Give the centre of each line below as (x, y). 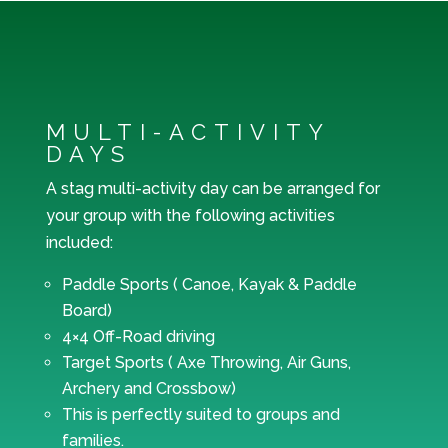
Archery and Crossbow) (148, 389)
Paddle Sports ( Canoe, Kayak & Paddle (209, 285)
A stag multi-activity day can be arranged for (212, 189)
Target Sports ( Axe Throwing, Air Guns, (206, 363)
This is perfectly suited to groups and (200, 415)
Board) (86, 311)
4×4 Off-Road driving (138, 337)
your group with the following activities (190, 216)
